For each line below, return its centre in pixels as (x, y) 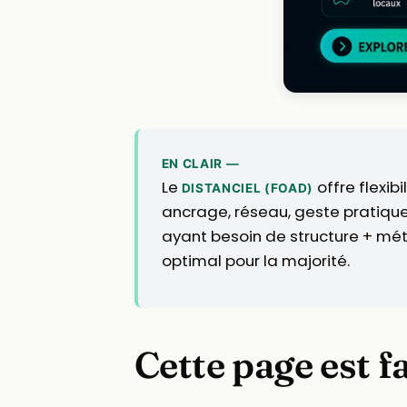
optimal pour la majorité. (255, 260)
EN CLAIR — (200, 163)
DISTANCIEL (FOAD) (248, 188)
